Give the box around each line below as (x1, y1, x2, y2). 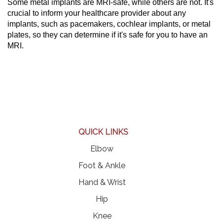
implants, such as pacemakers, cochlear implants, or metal (7, 20, 211, 28)
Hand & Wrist (78, 178, 126, 187)
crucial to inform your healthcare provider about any (7, 9, 186, 17)
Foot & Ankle (78, 161, 125, 170)
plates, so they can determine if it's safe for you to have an (7, 31, 208, 39)
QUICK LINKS (78, 127, 128, 137)
